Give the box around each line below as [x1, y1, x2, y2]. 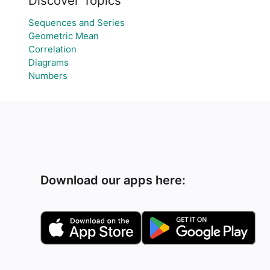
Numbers [28, 70, 67, 81]
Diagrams [28, 57, 69, 68]
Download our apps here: [40, 173, 186, 187]
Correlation [28, 43, 77, 55]
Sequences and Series [28, 17, 125, 28]
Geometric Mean [28, 30, 99, 42]
